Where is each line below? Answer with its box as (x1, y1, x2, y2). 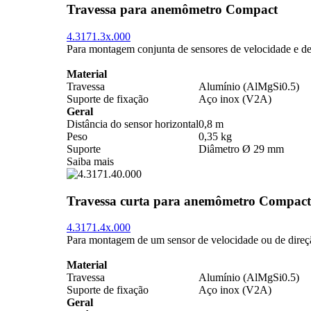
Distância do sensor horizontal (67, 118, 199, 130)
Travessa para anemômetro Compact (67, 2, 278, 17)
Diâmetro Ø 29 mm (199, 143, 284, 155)
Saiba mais (67, 155, 114, 167)
